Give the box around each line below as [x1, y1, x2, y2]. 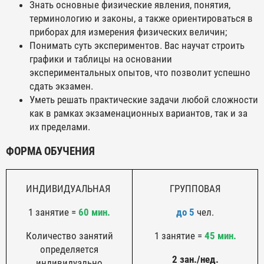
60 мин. [78, 206, 110, 219]
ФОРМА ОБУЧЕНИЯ [6, 145, 95, 159]
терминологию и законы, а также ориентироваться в [29, 12, 253, 25]
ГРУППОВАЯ [169, 183, 221, 195]
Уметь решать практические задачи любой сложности [29, 94, 258, 106]
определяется [40, 243, 98, 256]
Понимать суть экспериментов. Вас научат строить [29, 39, 245, 52]
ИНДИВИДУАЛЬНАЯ [25, 183, 113, 195]
